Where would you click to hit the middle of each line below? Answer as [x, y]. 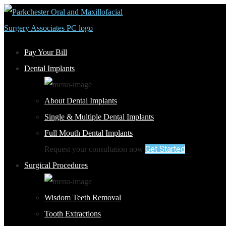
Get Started [165, 149]
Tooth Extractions [73, 214]
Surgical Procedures [56, 165]
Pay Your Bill [46, 52]
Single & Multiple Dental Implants [99, 117]
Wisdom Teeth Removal [83, 197]
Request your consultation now [94, 149]
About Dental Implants [81, 101]
